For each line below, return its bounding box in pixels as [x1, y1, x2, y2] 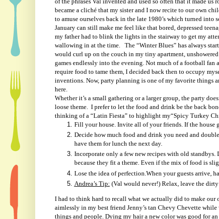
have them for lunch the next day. [74, 140, 162, 148]
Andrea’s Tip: [74, 180, 110, 188]
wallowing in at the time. [54, 41, 122, 49]
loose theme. [54, 103, 89, 110]
